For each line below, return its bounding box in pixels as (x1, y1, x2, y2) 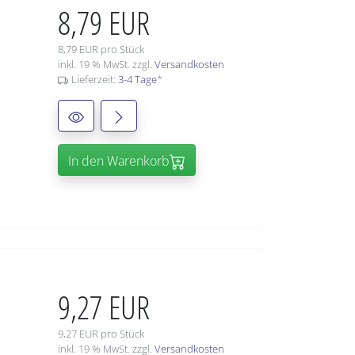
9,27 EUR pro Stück (58, 326, 144, 342)
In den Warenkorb (68, 152, 170, 170)
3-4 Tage (117, 72, 157, 87)
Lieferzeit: (71, 72, 118, 87)
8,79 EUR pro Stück (58, 42, 144, 57)
